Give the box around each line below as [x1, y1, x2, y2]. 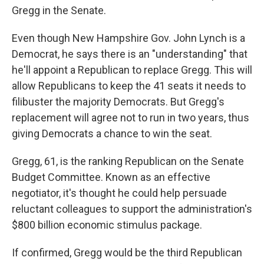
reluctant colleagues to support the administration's [12, 203, 252, 215]
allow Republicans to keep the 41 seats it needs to [12, 80, 246, 92]
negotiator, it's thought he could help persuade [12, 187, 227, 199]
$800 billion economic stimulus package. [12, 219, 202, 231]
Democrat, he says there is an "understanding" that [12, 48, 247, 60]
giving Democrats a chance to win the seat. [12, 127, 212, 140]
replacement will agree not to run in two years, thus [12, 111, 249, 124]
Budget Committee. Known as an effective [12, 171, 210, 183]
